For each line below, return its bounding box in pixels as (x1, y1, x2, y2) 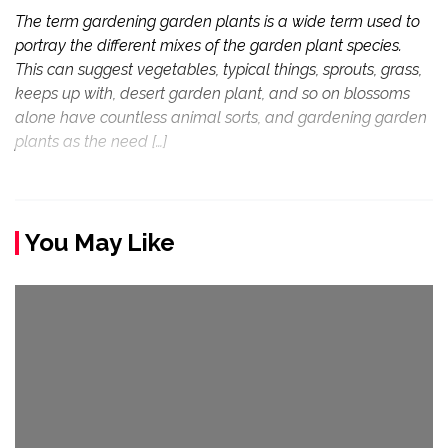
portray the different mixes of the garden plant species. (15, 36, 402, 56)
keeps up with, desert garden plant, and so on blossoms (15, 84, 410, 104)
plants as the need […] (15, 132, 167, 152)
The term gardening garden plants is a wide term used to (15, 12, 420, 32)
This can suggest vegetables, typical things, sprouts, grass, (15, 60, 422, 80)
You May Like (25, 228, 175, 258)
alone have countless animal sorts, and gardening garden (15, 108, 427, 128)
